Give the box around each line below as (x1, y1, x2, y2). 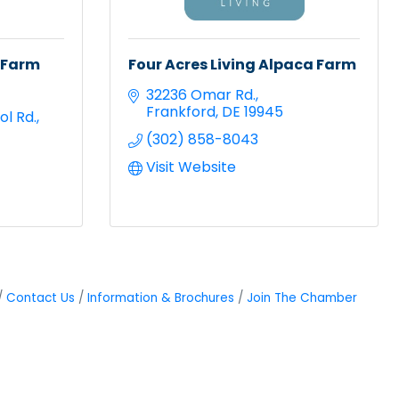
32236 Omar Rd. (146, 84, 256, 105)
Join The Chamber (246, 289, 357, 306)
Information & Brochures (86, 289, 234, 306)
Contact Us (5, 289, 75, 306)
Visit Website (146, 156, 236, 177)
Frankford (146, 101, 216, 122)
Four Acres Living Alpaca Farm (128, 53, 356, 75)
